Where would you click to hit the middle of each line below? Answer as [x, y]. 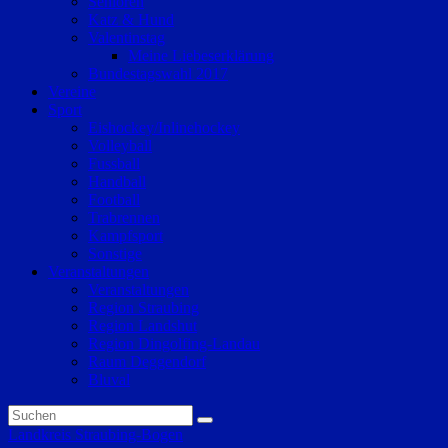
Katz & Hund [131, 19]
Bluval [109, 379]
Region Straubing [143, 307]
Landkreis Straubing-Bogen [95, 434]
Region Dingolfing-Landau [174, 343]
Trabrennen [124, 217]
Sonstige [115, 253]
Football [114, 199]
